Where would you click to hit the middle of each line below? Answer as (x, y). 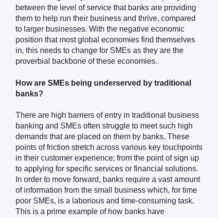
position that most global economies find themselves (105, 40)
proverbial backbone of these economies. (87, 61)
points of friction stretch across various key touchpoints (109, 147)
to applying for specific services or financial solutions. (107, 169)
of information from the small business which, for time (106, 190)
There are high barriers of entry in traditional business (107, 115)
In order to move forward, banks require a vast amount (108, 180)
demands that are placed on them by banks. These (102, 137)
